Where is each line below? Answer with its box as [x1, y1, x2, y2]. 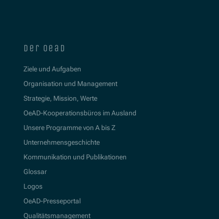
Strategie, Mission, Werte [23, 94, 97, 103]
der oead [23, 43, 66, 54]
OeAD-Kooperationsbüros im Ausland [23, 109, 136, 117]
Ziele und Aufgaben [23, 65, 81, 73]
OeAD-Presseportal [23, 197, 81, 205]
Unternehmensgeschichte [23, 138, 100, 147]
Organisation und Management [23, 80, 117, 88]
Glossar [23, 168, 47, 176]
